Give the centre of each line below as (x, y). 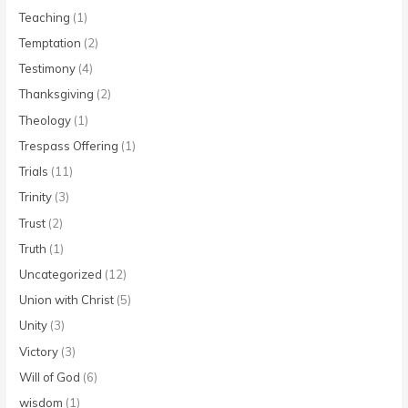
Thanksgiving (57, 94)
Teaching (45, 17)
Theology (46, 120)
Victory (39, 351)
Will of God (50, 377)
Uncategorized (61, 275)
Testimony (48, 69)
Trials (34, 172)
